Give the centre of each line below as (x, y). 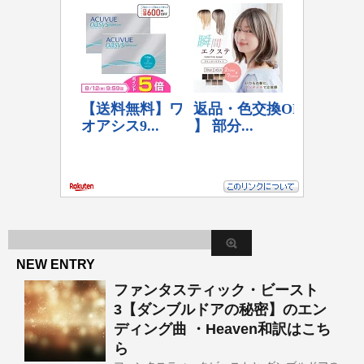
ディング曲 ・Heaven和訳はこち (222, 329)
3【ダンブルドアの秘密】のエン (220, 309)
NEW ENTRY (56, 264)
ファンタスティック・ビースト (216, 290)
